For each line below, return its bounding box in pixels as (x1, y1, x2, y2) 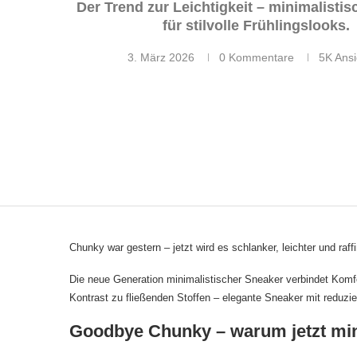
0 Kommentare (219, 51, 294, 65)
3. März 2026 (127, 51, 194, 65)
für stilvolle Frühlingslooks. (162, 18, 350, 34)
